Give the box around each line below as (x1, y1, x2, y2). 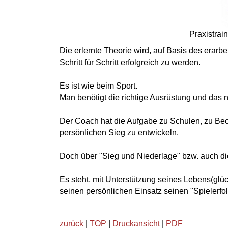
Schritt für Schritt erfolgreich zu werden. (60, 58, 201, 67)
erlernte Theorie (72, 46, 132, 55)
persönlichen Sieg (60, 128, 125, 137)
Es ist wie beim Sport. (60, 81, 137, 90)
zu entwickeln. (125, 128, 179, 137)
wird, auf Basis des (132, 46, 204, 55)
